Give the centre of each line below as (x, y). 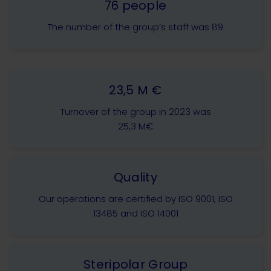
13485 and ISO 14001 (135, 214)
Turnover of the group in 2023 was (135, 112)
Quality (135, 178)
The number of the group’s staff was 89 (135, 27)
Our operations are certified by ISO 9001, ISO (135, 199)
